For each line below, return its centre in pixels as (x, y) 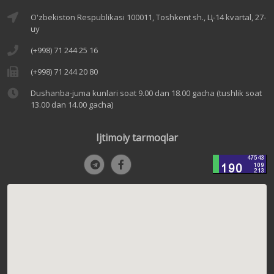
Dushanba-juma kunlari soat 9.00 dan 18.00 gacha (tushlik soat (146, 93)
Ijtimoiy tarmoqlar (137, 138)
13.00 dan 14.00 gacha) (72, 105)
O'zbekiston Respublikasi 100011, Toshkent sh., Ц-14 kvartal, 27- (148, 17)
